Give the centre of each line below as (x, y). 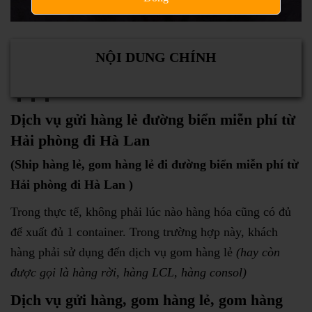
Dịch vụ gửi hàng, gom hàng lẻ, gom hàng (147, 299)
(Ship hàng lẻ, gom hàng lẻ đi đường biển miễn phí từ (155, 164)
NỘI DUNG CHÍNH (156, 57)
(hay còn (258, 252)
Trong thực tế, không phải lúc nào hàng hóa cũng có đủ (151, 211)
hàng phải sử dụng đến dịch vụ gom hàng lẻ (123, 252)
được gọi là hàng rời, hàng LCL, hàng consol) (128, 272)
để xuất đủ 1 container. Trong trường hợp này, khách (144, 232)
